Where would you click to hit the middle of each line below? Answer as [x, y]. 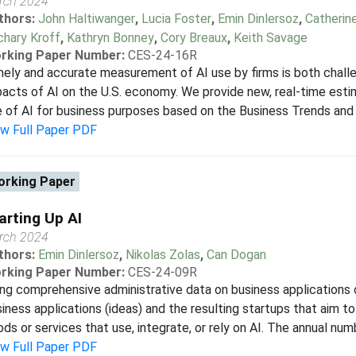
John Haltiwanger [86, 19]
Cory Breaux [193, 38]
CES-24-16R [162, 55]
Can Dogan [236, 255]
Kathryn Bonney [110, 38]
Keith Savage [270, 38]
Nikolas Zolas [163, 255]
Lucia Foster [176, 19]
